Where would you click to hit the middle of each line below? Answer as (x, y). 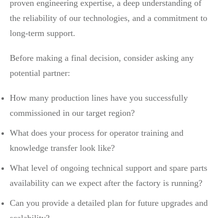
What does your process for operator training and (97, 133)
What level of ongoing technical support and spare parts (109, 168)
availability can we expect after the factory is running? (106, 183)
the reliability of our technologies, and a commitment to (109, 18)
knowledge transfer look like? (62, 148)
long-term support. (43, 33)
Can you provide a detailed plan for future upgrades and (109, 203)
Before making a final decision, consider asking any (102, 58)
